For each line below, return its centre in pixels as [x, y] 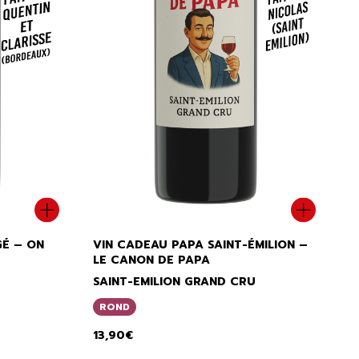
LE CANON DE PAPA [151, 260]
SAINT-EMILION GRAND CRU [174, 281]
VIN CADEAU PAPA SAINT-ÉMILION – [200, 244]
